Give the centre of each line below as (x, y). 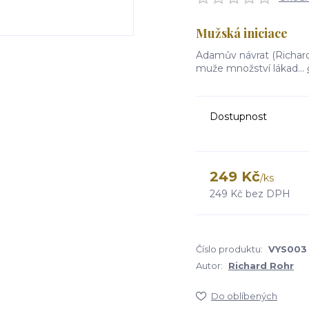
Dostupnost (238, 117)
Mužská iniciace (242, 33)
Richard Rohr (261, 266)
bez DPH (268, 194)
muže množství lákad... (251, 68)
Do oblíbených (244, 296)
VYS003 (288, 249)
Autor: (209, 266)
